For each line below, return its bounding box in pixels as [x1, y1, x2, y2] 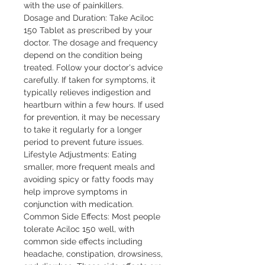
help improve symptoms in [24, 186, 127, 196]
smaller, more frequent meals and [24, 161, 155, 172]
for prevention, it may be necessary [24, 112, 160, 122]
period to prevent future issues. [24, 137, 144, 147]
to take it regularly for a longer [24, 124, 142, 134]
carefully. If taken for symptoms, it [24, 75, 156, 85]
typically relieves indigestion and [24, 87, 151, 97]
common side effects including [24, 236, 143, 246]
